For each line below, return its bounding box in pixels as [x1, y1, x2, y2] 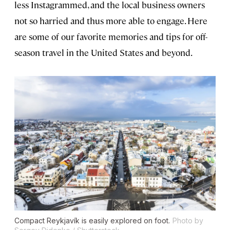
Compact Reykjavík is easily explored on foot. [14, 216, 170, 225]
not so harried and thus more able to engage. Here [14, 15, 207, 27]
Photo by [172, 216, 203, 225]
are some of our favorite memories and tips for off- [14, 31, 207, 43]
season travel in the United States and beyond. [14, 47, 193, 59]
